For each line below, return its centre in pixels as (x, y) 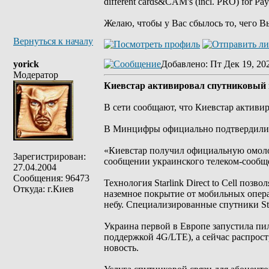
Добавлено (183, 64)
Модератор (36, 75)
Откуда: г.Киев (44, 189)
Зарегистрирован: (50, 156)
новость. (121, 248)
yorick (26, 64)
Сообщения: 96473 (51, 178)
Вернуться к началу (53, 41)
